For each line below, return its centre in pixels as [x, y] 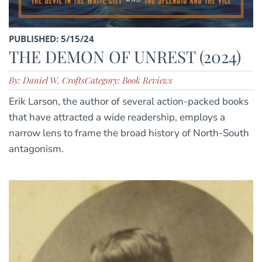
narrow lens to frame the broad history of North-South [129, 133]
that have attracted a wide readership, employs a [117, 118]
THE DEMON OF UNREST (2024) [125, 57]
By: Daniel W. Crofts [47, 80]
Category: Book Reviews [129, 80]
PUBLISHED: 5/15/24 [51, 39]
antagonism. [36, 149]
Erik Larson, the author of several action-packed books [129, 102]
